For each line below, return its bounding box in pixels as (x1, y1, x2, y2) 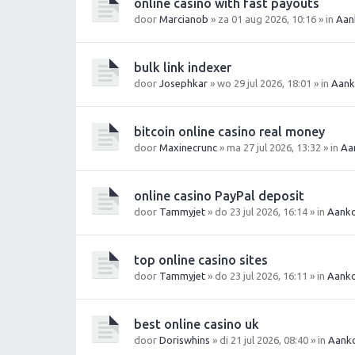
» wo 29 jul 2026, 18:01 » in (208, 78, 331, 90)
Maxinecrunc (159, 142, 217, 154)
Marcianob (159, 13, 208, 25)
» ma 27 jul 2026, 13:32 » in (217, 142, 341, 154)
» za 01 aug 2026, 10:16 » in (208, 13, 336, 25)
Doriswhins (159, 334, 210, 346)
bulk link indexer (134, 60, 231, 75)
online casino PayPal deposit (134, 189, 304, 204)
